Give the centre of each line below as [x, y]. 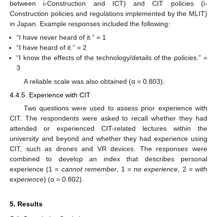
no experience [156, 169]
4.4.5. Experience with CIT [50, 95]
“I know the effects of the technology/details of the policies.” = [112, 57]
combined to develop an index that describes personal [108, 159]
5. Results [26, 204]
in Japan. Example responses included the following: [90, 23]
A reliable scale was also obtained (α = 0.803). [94, 82]
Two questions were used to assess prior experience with [115, 108]
